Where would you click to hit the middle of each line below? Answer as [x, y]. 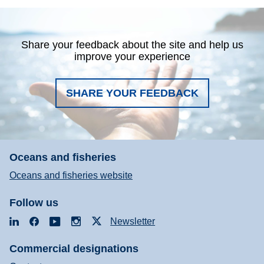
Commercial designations [74, 248]
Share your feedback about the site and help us [132, 45]
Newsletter [133, 221]
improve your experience [132, 57]
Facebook [62, 220]
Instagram [103, 220]
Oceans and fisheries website [71, 176]
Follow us [34, 203]
